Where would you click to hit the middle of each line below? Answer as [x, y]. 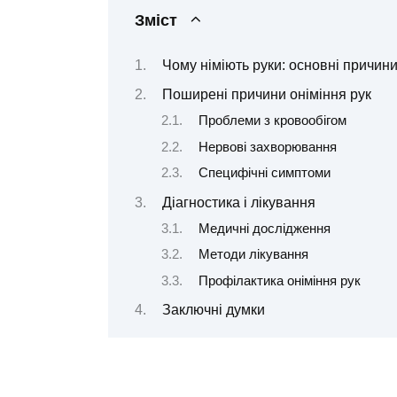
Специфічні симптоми [264, 173]
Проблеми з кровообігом [272, 121]
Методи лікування [253, 255]
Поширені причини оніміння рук [266, 94]
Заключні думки [213, 310]
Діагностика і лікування [238, 202]
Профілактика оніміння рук [279, 280]
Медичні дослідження [264, 228]
